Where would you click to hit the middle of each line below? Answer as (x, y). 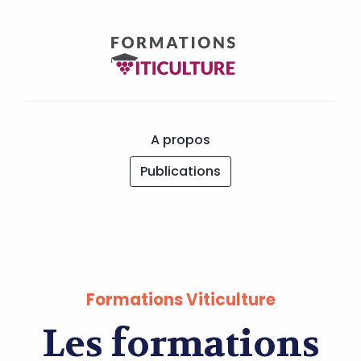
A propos (180, 139)
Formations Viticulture (180, 300)
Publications (180, 171)
